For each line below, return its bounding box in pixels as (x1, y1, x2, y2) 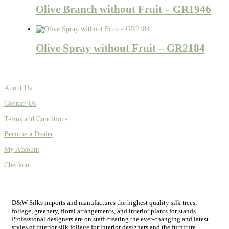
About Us (4, 84, 32, 92)
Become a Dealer (4, 130, 53, 138)
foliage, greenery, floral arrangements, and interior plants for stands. (12, 207, 197, 215)
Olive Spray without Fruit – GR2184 (35, 42, 205, 55)
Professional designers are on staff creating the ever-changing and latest (12, 215, 209, 223)
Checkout (4, 161, 31, 169)
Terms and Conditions (4, 114, 67, 123)
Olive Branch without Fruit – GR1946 (35, 3, 211, 16)
